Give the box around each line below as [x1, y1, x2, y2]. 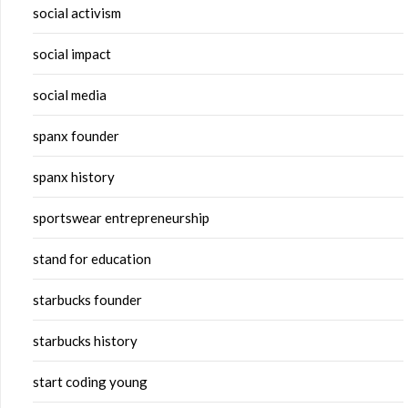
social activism [33, 5, 121, 22]
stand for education [33, 250, 151, 268]
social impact [33, 46, 111, 63]
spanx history [33, 168, 115, 186]
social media [33, 87, 107, 104]
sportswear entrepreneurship [33, 209, 209, 227]
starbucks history [33, 332, 138, 350]
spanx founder [33, 127, 119, 145]
